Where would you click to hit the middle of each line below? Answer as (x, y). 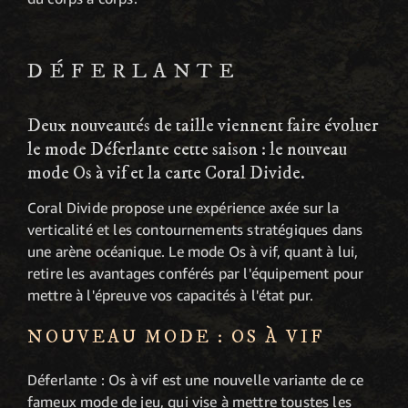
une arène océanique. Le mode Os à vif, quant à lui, (193, 251)
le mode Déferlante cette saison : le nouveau (187, 149)
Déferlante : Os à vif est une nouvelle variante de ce (196, 379)
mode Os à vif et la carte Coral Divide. (166, 173)
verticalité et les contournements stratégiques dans (195, 229)
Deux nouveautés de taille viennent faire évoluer (203, 126)
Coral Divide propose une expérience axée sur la (184, 207)
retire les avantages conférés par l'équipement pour (196, 273)
